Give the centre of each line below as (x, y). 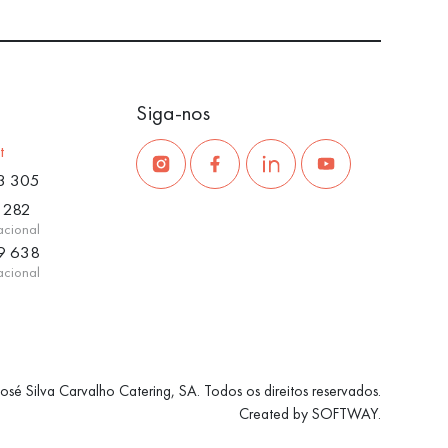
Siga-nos (173, 113)
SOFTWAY (344, 414)
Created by (275, 414)
